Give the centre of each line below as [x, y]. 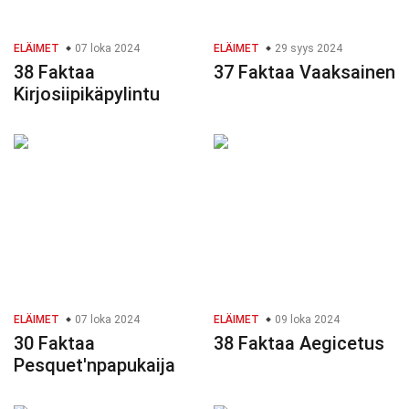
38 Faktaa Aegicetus [299, 344]
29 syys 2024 [307, 49]
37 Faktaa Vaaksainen [304, 73]
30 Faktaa [54, 344]
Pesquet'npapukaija [94, 366]
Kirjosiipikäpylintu [87, 94]
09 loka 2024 [306, 320]
